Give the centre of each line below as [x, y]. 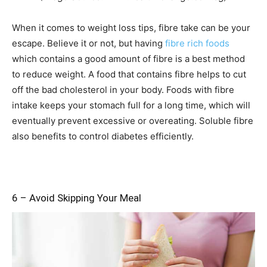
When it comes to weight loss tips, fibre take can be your [131, 27]
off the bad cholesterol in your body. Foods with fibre [123, 89]
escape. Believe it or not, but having [89, 43]
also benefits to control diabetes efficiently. [103, 136]
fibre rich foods [197, 43]
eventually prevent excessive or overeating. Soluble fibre [133, 120]
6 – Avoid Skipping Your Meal [77, 198]
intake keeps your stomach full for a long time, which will [131, 105]
